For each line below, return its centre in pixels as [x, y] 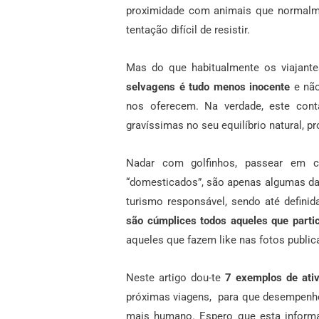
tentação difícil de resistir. [188, 30]
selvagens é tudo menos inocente [208, 87]
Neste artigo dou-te [176, 278]
